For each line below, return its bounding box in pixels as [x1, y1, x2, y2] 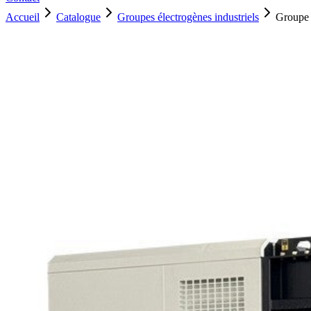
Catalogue [56, 11, 101, 23]
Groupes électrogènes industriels [117, 11, 259, 23]
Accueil [6, 11, 40, 23]
